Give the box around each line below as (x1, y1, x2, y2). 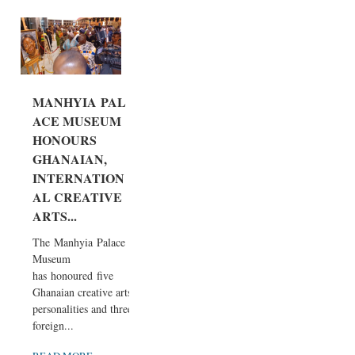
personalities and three (32, 300, 132, 316)
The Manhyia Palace (32, 234, 125, 250)
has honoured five (32, 267, 113, 283)
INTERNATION (32, 168, 124, 187)
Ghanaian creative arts (32, 284, 132, 300)
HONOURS (32, 130, 97, 149)
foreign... (32, 317, 74, 333)
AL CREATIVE (32, 187, 122, 206)
